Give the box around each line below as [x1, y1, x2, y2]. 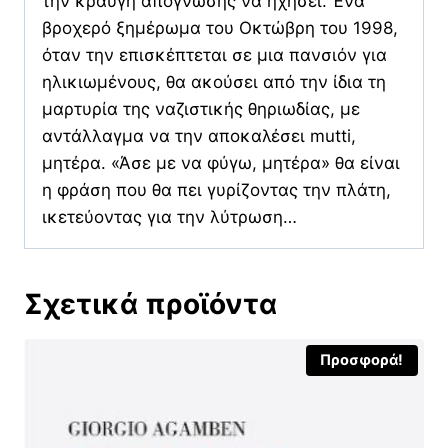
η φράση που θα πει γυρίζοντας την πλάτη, [42, 179, 391, 200]
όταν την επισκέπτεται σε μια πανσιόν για [42, 44, 387, 65]
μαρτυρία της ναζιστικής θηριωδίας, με [42, 98, 360, 119]
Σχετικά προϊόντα [24, 286, 277, 321]
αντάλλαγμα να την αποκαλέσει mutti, [42, 125, 356, 146]
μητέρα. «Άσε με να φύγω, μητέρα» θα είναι [42, 152, 400, 173]
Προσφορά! [320, 351, 404, 370]
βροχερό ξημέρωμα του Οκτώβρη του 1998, [42, 17, 398, 38]
